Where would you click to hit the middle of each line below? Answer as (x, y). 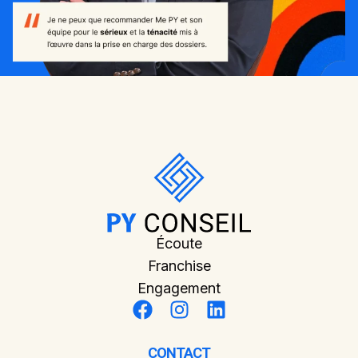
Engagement (179, 288)
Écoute (179, 243)
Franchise (179, 265)
